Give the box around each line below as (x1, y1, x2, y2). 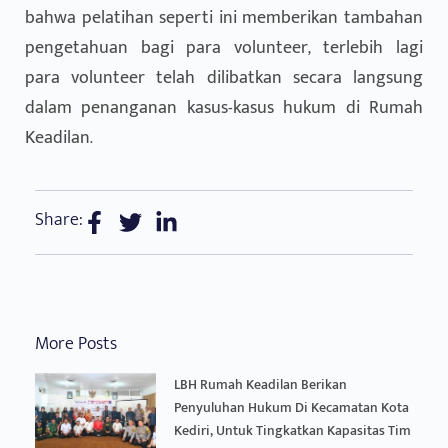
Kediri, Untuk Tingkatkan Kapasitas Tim (173, 418, 411, 442)
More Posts (35, 328, 117, 359)
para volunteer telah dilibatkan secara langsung (25, 62, 423, 93)
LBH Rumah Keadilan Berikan (173, 372, 347, 396)
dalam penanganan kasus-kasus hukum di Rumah (25, 92, 423, 123)
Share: (35, 204, 83, 235)
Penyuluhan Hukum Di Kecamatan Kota (173, 395, 409, 419)
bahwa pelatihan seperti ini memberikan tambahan (25, 2, 423, 33)
